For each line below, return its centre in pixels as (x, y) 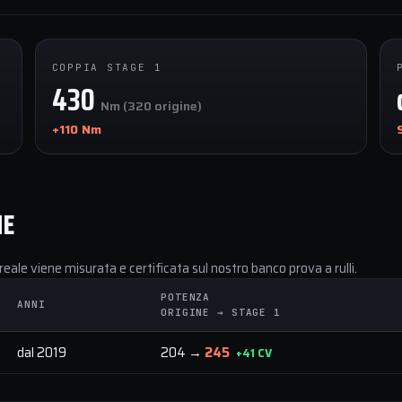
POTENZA (186, 297)
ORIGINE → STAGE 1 (221, 312)
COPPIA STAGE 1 (107, 67)
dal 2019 (42, 353)
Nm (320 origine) (151, 106)
